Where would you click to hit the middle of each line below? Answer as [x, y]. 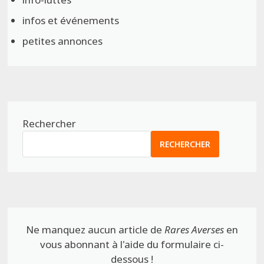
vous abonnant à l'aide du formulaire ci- [132, 245]
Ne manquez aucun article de [95, 230]
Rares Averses [194, 230]
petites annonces [63, 41]
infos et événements [71, 21]
